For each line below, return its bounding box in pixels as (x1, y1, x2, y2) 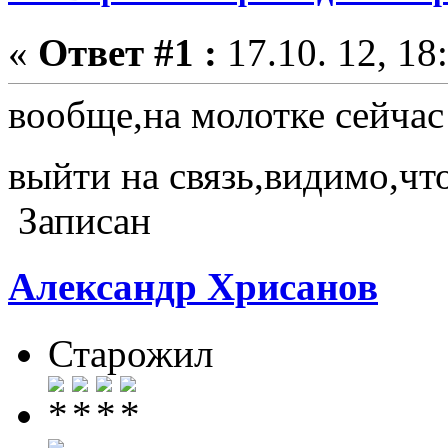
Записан (8, 199, 151, 243)
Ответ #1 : (38, 31, 217, 75)
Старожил (48, 331, 213, 375)
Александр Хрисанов (8, 265, 378, 309)
